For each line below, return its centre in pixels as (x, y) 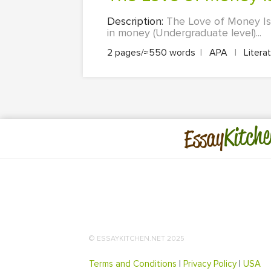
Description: (137, 21)
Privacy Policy (210, 263)
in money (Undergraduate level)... (184, 33)
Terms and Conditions (133, 263)
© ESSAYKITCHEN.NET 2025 (137, 238)
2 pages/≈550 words (151, 53)
